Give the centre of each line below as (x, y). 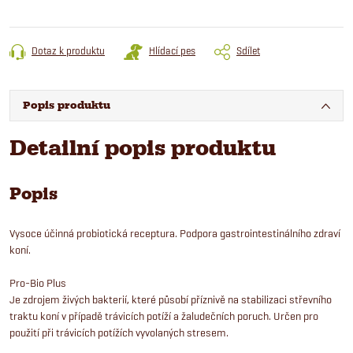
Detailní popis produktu (143, 147)
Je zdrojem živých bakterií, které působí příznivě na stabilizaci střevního (171, 299)
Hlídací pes (172, 50)
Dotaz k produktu (68, 50)
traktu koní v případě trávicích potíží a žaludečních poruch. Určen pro (164, 316)
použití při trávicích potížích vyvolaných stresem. (119, 332)
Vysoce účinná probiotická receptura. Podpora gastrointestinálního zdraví (175, 233)
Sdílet (248, 50)
